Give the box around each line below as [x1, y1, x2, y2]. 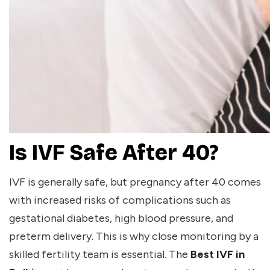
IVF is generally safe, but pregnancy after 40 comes [9, 175, 261, 189]
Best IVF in [190, 248, 245, 262]
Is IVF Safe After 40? [9, 140, 219, 166]
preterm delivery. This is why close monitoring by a [9, 230, 259, 243]
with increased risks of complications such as [9, 193, 231, 207]
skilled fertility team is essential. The [9, 248, 190, 262]
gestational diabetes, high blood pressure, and [9, 212, 233, 225]
